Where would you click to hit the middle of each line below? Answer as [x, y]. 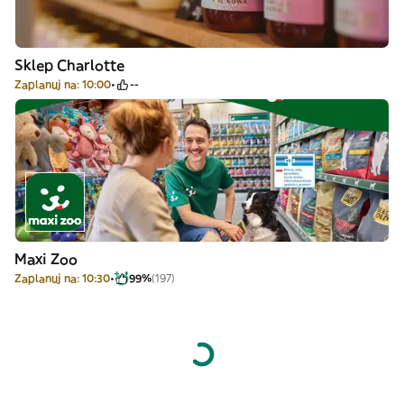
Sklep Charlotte [69, 65]
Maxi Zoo [46, 259]
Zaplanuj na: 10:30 [62, 278]
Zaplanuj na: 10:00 [63, 84]
